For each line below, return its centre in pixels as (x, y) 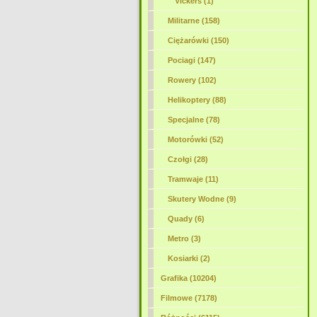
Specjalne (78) (194, 120)
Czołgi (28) (188, 159)
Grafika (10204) (188, 278)
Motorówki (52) (195, 139)
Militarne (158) (194, 21)
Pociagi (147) (191, 60)
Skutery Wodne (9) (202, 199)
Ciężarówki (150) (198, 40)
